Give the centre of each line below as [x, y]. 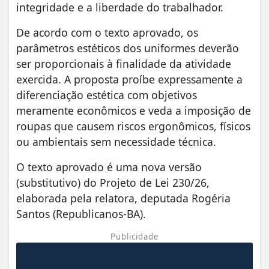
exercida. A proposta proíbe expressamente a [129, 79]
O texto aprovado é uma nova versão [109, 167]
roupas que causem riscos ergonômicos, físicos [133, 126]
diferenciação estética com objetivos [107, 95]
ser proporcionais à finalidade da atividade [124, 63]
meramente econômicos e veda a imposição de [134, 110]
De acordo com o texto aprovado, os [107, 32]
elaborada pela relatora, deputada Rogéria [123, 198]
